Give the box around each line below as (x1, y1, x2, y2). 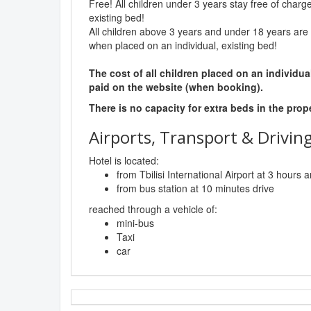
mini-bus (117, 216, 154, 230)
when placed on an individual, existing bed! (89, 38, 277, 53)
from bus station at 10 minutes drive (117, 181, 274, 196)
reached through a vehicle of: (89, 202, 217, 217)
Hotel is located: (89, 153, 159, 168)
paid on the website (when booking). (89, 80, 263, 94)
